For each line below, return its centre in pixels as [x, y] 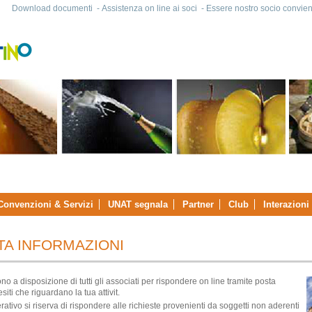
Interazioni [286, 204]
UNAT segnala [138, 204]
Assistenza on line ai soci [149, 8]
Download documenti [52, 8]
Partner [198, 204]
